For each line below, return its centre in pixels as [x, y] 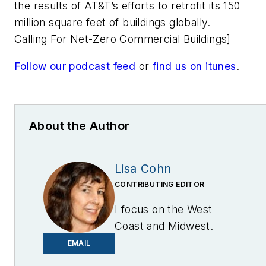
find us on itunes [194, 66]
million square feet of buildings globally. [113, 23]
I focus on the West [164, 209]
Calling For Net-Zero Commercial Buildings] [123, 39]
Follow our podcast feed [75, 66]
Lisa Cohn [143, 168]
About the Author [80, 126]
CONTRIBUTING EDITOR [160, 184]
